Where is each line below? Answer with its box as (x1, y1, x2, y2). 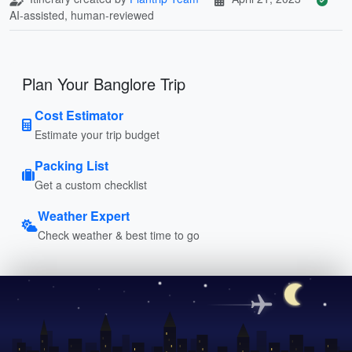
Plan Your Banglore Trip (22, 71, 185, 95)
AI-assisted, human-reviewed (9, 6, 154, 23)
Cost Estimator (35, 105, 123, 124)
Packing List (35, 156, 108, 174)
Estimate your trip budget (35, 126, 159, 142)
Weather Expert (38, 206, 130, 225)
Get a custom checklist (35, 176, 147, 192)
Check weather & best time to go (38, 226, 200, 243)
